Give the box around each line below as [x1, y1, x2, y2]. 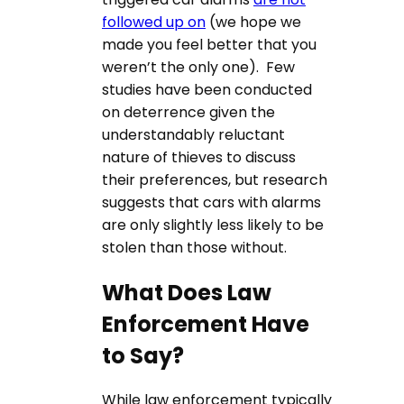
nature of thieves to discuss [102, 146, 296, 168]
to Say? [102, 340, 184, 371]
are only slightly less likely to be [102, 214, 324, 235]
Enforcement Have [102, 308, 309, 339]
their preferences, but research [102, 169, 327, 190]
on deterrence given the [102, 101, 275, 123]
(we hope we [206, 11, 301, 32]
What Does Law [102, 277, 271, 308]
